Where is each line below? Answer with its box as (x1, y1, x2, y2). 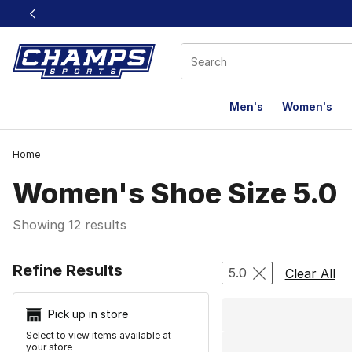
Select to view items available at (26, 329, 171, 342)
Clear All (284, 265, 335, 281)
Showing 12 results (13, 217, 126, 233)
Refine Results (13, 261, 123, 280)
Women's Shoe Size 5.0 (13, 176, 337, 211)
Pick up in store (48, 307, 128, 321)
